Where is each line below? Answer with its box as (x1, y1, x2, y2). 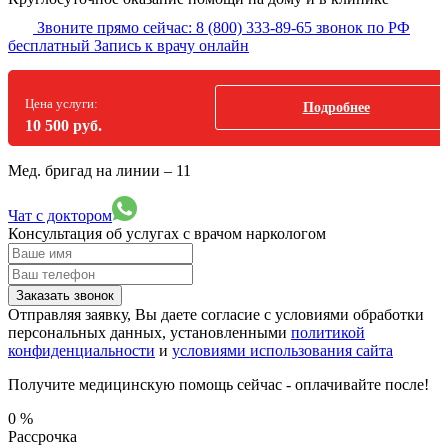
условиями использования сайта (172, 341, 393, 359)
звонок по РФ (316, 18, 410, 36)
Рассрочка (8, 427, 77, 445)
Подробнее (302, 100, 370, 116)
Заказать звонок (16, 287, 114, 303)
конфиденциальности (8, 341, 155, 359)
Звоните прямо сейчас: (37, 18, 192, 36)
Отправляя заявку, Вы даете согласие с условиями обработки (8, 305, 424, 323)
